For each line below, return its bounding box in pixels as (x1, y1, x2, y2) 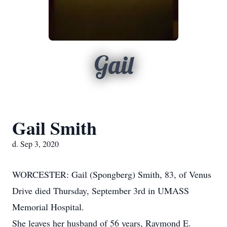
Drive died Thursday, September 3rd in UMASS (12, 184, 189, 197)
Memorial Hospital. (12, 201, 84, 213)
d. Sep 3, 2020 (12, 138, 59, 149)
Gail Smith (12, 115, 97, 141)
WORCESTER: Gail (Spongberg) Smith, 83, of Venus (12, 168, 211, 180)
